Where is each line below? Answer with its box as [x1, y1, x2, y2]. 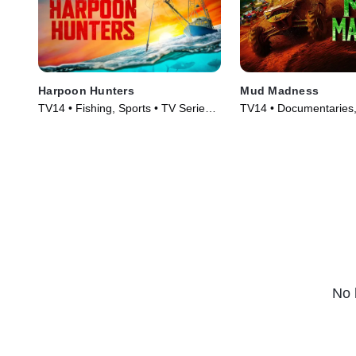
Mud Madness [240, 84, 319, 98]
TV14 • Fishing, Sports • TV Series [38, 102, 211, 115]
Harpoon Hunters [38, 84, 134, 98]
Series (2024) [240, 118, 309, 131]
